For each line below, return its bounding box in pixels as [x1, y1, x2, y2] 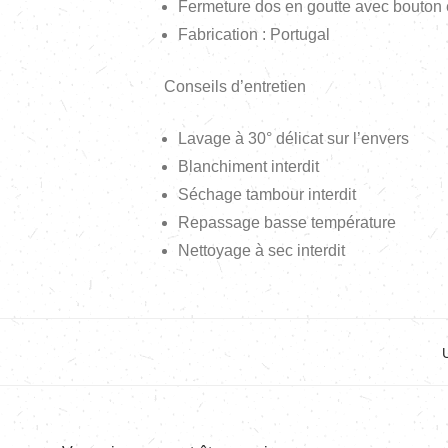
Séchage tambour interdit [178, 186, 356, 204]
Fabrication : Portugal [178, 26, 330, 44]
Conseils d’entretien [164, 78, 306, 96]
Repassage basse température [178, 214, 396, 232]
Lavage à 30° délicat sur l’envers [178, 130, 409, 148]
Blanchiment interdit [178, 158, 319, 176]
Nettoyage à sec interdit [178, 242, 345, 260]
